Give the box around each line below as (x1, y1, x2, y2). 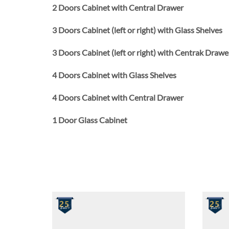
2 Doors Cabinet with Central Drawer (52, 3, 184, 13)
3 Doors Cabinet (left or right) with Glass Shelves (52, 25, 222, 35)
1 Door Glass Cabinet (52, 115, 127, 125)
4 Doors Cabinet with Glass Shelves (52, 70, 176, 80)
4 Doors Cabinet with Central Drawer (52, 93, 184, 103)
